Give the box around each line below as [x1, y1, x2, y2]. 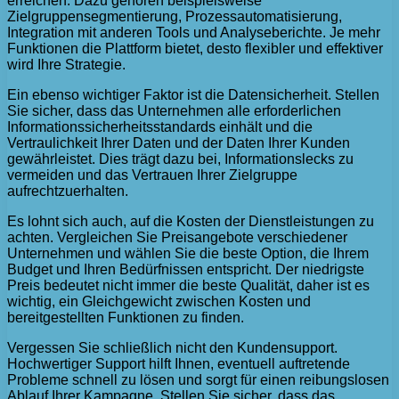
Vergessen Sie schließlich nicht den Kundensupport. [7, 340, 338, 356]
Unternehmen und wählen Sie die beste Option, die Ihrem [7, 246, 369, 262]
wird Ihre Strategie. [7, 57, 126, 73]
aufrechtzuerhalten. [7, 183, 128, 199]
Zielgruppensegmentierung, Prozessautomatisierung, [7, 9, 342, 25]
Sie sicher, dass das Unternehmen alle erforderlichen [7, 103, 341, 119]
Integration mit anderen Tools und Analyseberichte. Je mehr [7, 25, 380, 41]
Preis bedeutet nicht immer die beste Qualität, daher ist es [7, 278, 370, 294]
